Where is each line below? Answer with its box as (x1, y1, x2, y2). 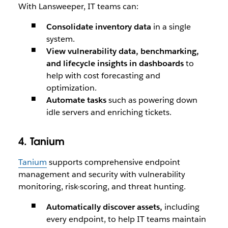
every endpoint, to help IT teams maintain (46, 214, 206, 224)
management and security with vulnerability (18, 169, 185, 180)
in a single (151, 21, 191, 32)
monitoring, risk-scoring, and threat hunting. (18, 181, 186, 192)
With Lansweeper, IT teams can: (18, 1, 138, 12)
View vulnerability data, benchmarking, (46, 46, 199, 56)
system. (46, 34, 75, 44)
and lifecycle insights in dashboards (46, 58, 184, 69)
